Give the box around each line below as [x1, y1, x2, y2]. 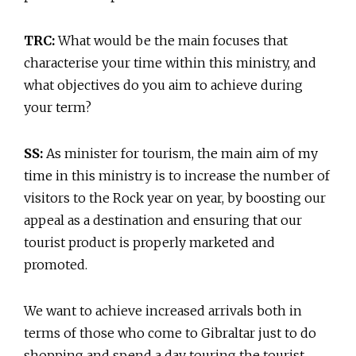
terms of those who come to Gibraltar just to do [24, 325, 316, 342]
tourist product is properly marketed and [24, 234, 275, 251]
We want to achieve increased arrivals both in [24, 303, 302, 319]
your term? [24, 99, 91, 116]
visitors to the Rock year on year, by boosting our [24, 190, 326, 207]
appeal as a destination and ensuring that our [24, 212, 302, 229]
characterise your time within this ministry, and [24, 55, 316, 72]
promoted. [24, 257, 87, 273]
